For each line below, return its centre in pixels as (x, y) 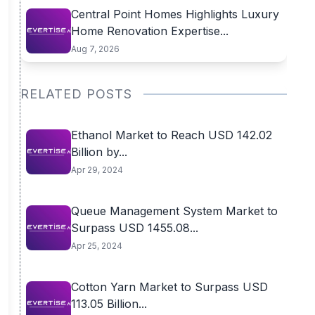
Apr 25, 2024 (96, 246)
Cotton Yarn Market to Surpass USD (169, 287)
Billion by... (99, 152)
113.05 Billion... (109, 304)
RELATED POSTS (76, 94)
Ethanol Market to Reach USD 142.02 (171, 135)
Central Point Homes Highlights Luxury (175, 14)
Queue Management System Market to (174, 211)
